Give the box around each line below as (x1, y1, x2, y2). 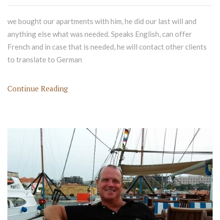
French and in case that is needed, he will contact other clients (7, 42, 207, 52)
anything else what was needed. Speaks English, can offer (7, 29, 192, 39)
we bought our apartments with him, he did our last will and (7, 17, 196, 26)
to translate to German (7, 55, 82, 64)
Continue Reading (7, 83, 68, 94)
